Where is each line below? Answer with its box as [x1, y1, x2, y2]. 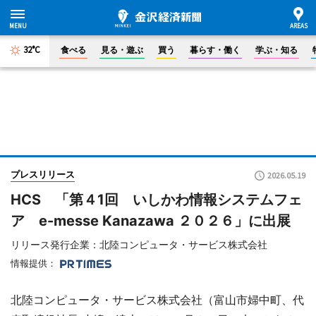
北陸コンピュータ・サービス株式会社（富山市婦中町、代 [11, 293, 304, 307]
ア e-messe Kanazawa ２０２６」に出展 [11, 212, 291, 229]
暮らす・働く [190, 44, 241, 55]
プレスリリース [11, 169, 75, 180]
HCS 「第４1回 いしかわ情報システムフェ [11, 191, 302, 208]
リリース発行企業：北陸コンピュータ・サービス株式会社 [11, 238, 267, 250]
